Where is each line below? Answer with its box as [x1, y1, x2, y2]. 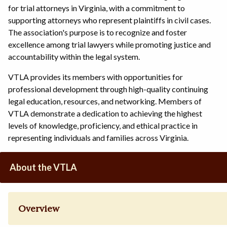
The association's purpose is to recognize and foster [8, 27, 187, 37]
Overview [18, 203, 60, 215]
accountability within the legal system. [8, 51, 140, 61]
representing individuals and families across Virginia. [8, 132, 188, 142]
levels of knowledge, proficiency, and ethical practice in [8, 120, 198, 130]
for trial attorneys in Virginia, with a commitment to [8, 3, 185, 13]
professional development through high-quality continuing [8, 84, 208, 94]
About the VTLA [10, 161, 78, 173]
